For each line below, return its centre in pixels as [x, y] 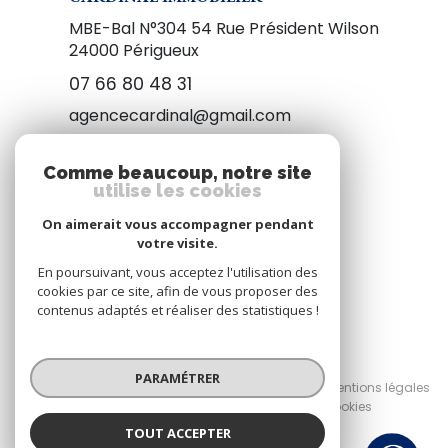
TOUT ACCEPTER [177, 432]
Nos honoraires [104, 387]
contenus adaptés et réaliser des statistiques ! [177, 310]
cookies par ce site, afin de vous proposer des [177, 291]
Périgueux [161, 50]
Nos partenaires [238, 387]
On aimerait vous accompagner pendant [177, 224]
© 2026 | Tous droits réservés [224, 361]
